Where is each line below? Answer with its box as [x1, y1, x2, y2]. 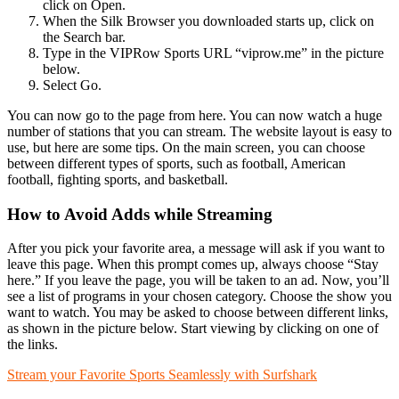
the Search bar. [43, 28, 126, 45]
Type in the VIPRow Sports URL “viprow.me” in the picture [43, 45, 384, 61]
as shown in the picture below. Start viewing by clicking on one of [7, 321, 379, 337]
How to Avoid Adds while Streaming [7, 204, 273, 224]
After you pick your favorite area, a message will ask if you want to [7, 240, 385, 256]
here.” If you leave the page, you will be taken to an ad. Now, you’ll [7, 273, 389, 289]
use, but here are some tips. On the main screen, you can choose [7, 139, 365, 155]
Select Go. [43, 77, 102, 93]
